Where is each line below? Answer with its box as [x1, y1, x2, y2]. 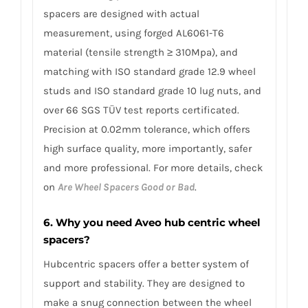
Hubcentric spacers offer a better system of [43, 258, 249, 271]
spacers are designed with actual [43, 7, 199, 20]
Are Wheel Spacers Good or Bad [57, 180, 195, 193]
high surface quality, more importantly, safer [43, 142, 252, 155]
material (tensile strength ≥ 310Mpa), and [43, 45, 238, 58]
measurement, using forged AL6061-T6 [43, 26, 224, 39]
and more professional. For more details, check [43, 161, 263, 174]
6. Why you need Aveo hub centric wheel [43, 216, 261, 230]
